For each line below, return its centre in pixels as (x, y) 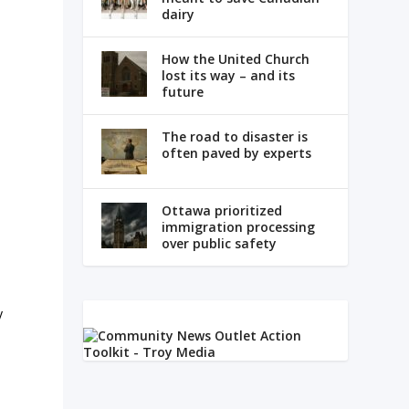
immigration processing (238, 226)
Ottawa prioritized (221, 210)
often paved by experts (236, 152)
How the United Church (235, 58)
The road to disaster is (234, 136)
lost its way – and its (228, 75)
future (182, 91)
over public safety (219, 243)
